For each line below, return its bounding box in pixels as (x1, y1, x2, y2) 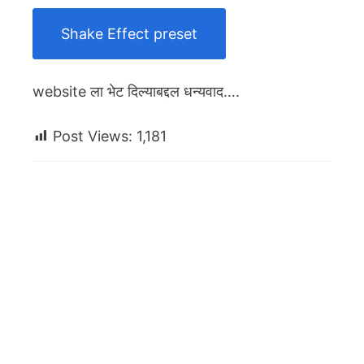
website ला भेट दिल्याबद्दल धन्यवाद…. (32, 83, 240, 101)
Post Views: (53, 128, 132, 145)
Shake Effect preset (61, 25, 197, 43)
